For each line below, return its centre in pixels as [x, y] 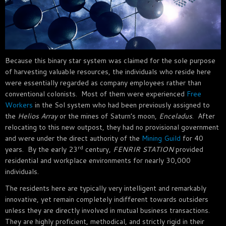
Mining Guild [161, 138]
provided [188, 149]
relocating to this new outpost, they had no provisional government [112, 127]
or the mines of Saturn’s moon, [108, 116]
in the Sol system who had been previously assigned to [121, 105]
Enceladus [176, 116]
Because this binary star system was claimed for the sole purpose [110, 60]
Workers [19, 105]
